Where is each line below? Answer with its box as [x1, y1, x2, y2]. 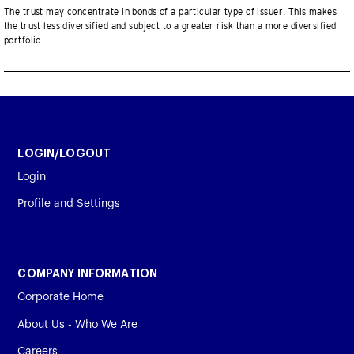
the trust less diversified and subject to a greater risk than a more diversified [4, 21, 337, 32]
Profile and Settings [17, 198, 121, 210]
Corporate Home [17, 291, 104, 303]
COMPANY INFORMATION [17, 268, 158, 280]
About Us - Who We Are [17, 318, 138, 330]
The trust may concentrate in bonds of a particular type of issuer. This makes [4, 6, 337, 17]
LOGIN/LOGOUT [17, 148, 111, 160]
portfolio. [4, 35, 44, 46]
